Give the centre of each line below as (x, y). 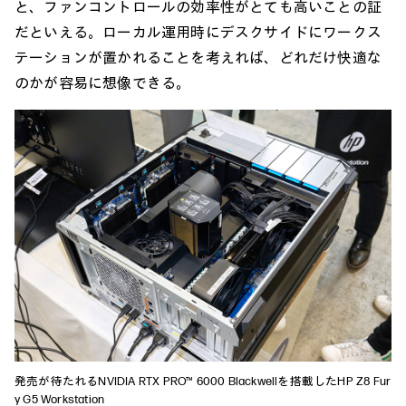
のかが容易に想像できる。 (103, 83)
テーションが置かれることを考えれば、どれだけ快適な (198, 58)
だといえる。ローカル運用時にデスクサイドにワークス (198, 32)
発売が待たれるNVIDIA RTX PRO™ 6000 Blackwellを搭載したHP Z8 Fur (203, 381)
